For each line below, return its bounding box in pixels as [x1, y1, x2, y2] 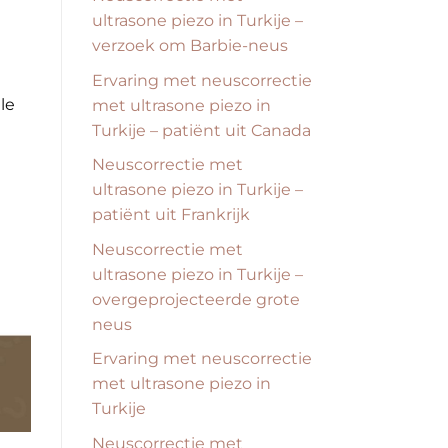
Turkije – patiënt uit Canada [92, 120, 311, 140]
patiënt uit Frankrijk [92, 205, 250, 225]
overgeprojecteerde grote [92, 289, 300, 309]
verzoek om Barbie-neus [92, 36, 288, 56]
